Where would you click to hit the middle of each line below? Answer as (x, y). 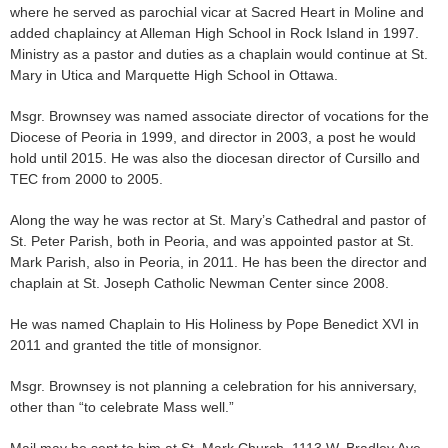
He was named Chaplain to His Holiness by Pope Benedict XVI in (214, 324)
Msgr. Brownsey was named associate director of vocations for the (219, 116)
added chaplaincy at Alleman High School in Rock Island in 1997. (214, 33)
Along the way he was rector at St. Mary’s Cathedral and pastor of (218, 220)
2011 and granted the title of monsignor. (136, 345)
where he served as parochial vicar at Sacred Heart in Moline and (217, 12)
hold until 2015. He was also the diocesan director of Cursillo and (215, 158)
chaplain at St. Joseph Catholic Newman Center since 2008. (199, 283)
